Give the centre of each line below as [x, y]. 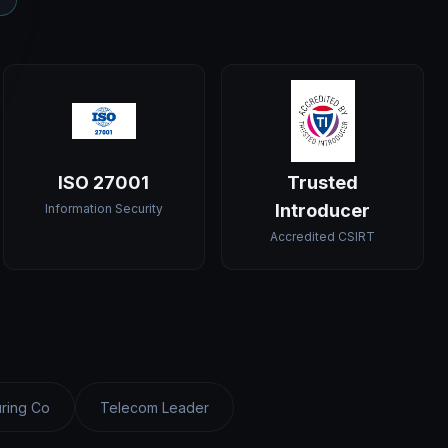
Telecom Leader [154, 407]
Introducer [323, 210]
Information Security [103, 208]
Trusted [323, 182]
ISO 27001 [104, 182]
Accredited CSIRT [323, 236]
